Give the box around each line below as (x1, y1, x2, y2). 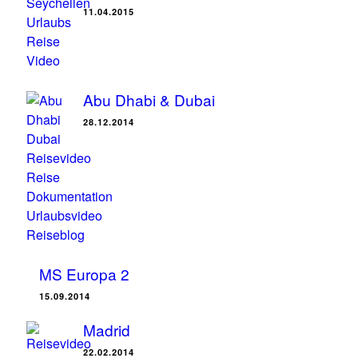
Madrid (83, 319, 130, 340)
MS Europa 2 (39, 263, 129, 284)
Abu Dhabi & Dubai (83, 89, 215, 110)
